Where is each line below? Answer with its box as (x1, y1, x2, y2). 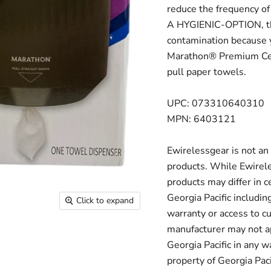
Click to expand (76, 195, 134, 207)
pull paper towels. (166, 65, 246, 79)
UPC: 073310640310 (166, 97, 264, 110)
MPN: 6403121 (166, 113, 236, 126)
